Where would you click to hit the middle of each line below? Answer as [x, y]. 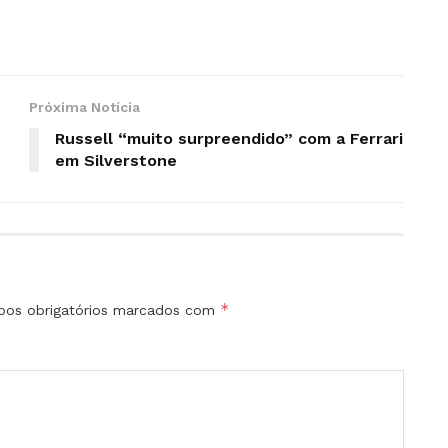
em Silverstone [116, 160]
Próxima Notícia [84, 106]
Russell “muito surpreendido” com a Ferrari [229, 138]
